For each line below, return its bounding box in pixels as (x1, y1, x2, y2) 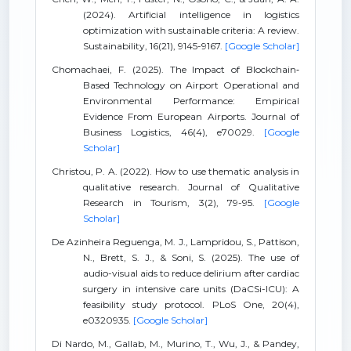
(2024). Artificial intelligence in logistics (83, 9, 299, 20)
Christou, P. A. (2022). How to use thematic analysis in (52, 165, 299, 177)
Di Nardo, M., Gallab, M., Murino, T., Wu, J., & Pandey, (52, 338, 299, 349)
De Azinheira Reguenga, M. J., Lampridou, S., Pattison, (52, 236, 299, 248)
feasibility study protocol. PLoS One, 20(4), (83, 299, 299, 310)
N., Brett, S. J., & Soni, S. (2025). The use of (83, 251, 299, 263)
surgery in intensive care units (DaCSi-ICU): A (83, 283, 299, 295)
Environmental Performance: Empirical (83, 95, 299, 107)
